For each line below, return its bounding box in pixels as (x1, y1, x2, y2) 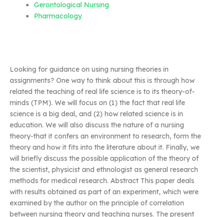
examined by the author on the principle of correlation (10, 199, 184, 207)
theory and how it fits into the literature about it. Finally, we (10, 143, 200, 152)
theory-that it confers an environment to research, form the (10, 132, 201, 140)
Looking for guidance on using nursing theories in (10, 65, 169, 74)
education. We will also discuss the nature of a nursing (10, 121, 184, 129)
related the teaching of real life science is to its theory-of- (10, 87, 195, 96)
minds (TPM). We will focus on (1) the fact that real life (10, 98, 185, 107)
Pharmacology (34, 12, 82, 20)
